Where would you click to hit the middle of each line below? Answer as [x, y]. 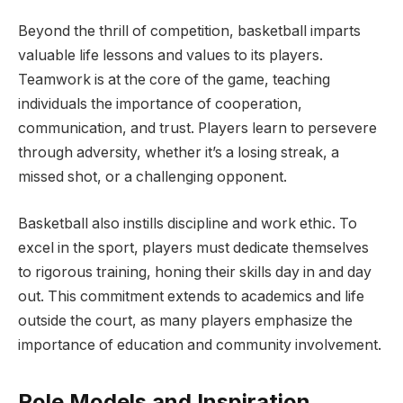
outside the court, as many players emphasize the [185, 320]
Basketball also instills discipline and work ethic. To [188, 223]
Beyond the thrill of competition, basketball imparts [189, 31]
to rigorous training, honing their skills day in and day [195, 272]
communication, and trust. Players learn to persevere [197, 128]
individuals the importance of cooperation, [160, 104]
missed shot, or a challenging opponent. [152, 177]
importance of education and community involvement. [200, 345]
